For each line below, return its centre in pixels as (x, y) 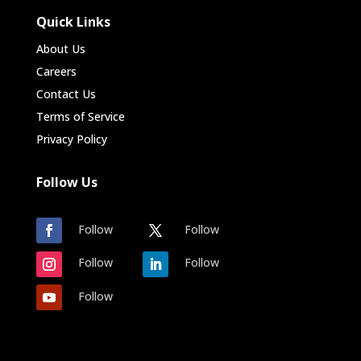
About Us (60, 49)
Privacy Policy (71, 139)
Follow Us (66, 183)
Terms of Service (80, 117)
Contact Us (66, 94)
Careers (56, 72)
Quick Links (73, 22)
